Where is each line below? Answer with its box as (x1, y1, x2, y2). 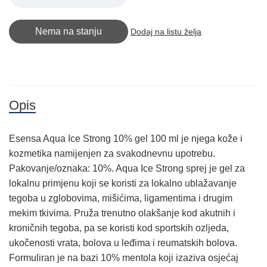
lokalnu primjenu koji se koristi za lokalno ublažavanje (9, 178, 237, 188)
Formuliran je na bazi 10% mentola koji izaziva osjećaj (9, 253, 238, 263)
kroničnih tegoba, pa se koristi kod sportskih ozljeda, (9, 223, 229, 233)
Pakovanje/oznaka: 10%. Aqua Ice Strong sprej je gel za (9, 163, 245, 173)
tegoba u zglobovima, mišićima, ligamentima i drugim (9, 193, 232, 203)
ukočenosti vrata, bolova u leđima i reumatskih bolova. (9, 238, 237, 248)
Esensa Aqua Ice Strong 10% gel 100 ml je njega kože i (9, 133, 243, 144)
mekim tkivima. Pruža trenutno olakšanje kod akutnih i (9, 208, 235, 218)
